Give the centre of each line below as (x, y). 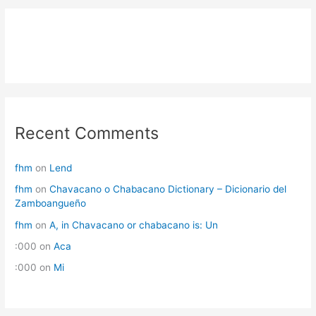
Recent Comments (87, 133)
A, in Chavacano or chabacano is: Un (134, 225)
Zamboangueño (51, 203)
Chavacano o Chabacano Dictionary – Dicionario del (168, 189)
